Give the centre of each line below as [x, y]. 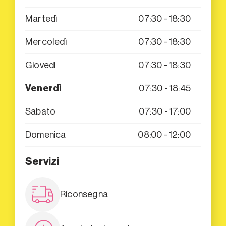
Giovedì [41, 65]
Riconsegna [84, 194]
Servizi [42, 162]
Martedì [41, 18]
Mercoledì [46, 42]
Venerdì [44, 88]
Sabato [41, 111]
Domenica [46, 134]
